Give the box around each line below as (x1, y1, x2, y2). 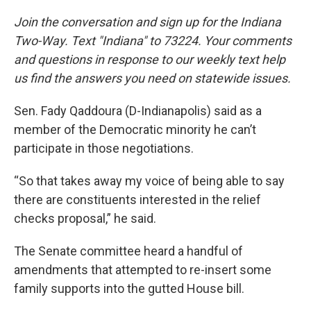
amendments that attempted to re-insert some (14, 262, 271, 277)
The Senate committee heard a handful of (14, 243, 243, 258)
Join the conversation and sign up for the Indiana (14, 14, 281, 29)
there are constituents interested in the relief (14, 192, 261, 207)
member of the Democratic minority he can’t (14, 121, 256, 137)
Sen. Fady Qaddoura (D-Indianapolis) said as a (14, 103, 262, 118)
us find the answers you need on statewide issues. (14, 70, 291, 85)
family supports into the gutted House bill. (14, 280, 244, 296)
